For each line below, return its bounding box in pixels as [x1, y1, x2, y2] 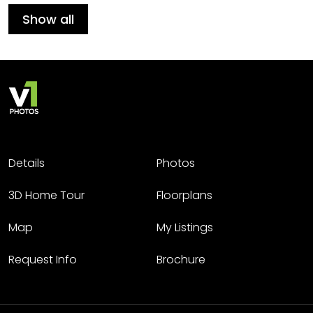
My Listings [156, 219, 213, 235]
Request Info [8, 252, 77, 268]
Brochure [156, 252, 205, 268]
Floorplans [156, 187, 212, 203]
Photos [156, 155, 195, 171]
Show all [22, 10, 74, 28]
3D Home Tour [8, 187, 85, 203]
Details [8, 155, 45, 171]
